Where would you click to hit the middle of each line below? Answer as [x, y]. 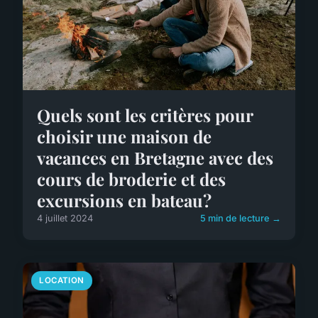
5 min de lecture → [241, 219]
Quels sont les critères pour [145, 115]
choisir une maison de [124, 137]
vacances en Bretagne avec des [155, 158]
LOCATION [62, 281]
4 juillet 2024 [65, 219]
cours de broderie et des [131, 179]
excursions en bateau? [124, 201]
